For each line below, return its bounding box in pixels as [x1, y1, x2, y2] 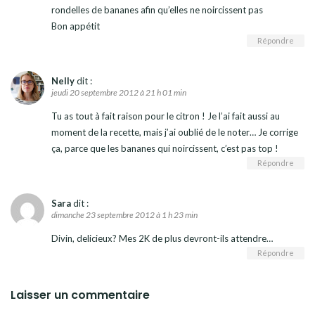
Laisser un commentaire [11, 286, 150, 303]
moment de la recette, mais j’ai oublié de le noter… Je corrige [51, 126, 298, 138]
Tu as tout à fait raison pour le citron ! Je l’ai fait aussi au [51, 110, 280, 122]
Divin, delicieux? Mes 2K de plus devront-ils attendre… [51, 232, 273, 244]
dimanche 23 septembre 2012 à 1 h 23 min [51, 209, 198, 220]
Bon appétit [51, 20, 100, 32]
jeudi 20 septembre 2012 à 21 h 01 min [51, 86, 186, 98]
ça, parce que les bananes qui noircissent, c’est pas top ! [51, 142, 278, 154]
